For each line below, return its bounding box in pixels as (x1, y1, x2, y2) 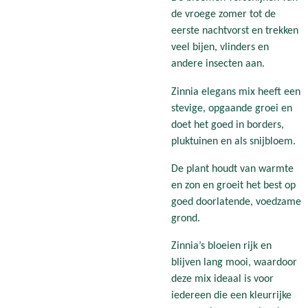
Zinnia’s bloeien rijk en (171, 241, 272, 252)
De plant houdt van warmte (171, 164, 294, 175)
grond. (171, 213, 200, 225)
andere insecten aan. (171, 58, 265, 70)
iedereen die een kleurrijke (171, 290, 291, 302)
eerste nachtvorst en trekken (171, 25, 298, 37)
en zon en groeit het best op (171, 180, 296, 192)
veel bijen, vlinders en (171, 42, 269, 54)
